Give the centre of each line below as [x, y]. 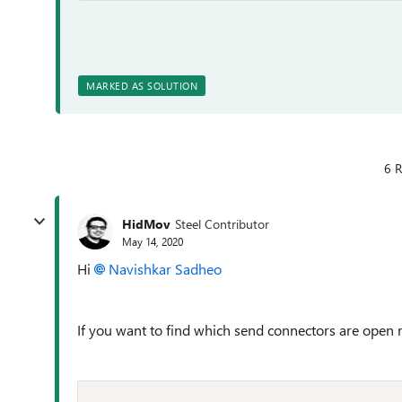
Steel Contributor [222, 223]
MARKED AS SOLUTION [142, 86]
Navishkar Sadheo [165, 269]
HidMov [146, 223]
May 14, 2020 [153, 241]
